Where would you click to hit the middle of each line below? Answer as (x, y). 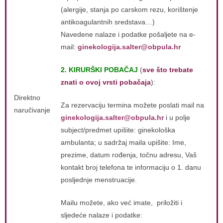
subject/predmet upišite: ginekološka (118, 130)
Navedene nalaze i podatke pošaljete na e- (128, 34)
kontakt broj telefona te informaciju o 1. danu (131, 167)
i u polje (178, 117)
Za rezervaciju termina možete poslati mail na (132, 105)
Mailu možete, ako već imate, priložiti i (121, 203)
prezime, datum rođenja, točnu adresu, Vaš (129, 155)
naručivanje (32, 110)
